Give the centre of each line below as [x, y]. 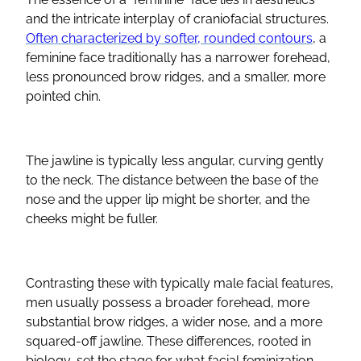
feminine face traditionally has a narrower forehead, [178, 57]
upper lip [132, 199]
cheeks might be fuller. [93, 218]
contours [286, 38]
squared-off [63, 341]
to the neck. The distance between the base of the [172, 180]
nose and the [66, 199]
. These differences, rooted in [226, 341]
